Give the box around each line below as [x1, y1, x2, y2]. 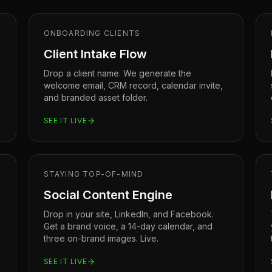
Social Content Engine [43, 188, 172, 202]
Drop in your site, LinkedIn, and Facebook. [43, 209, 214, 219]
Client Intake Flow [43, 47, 147, 61]
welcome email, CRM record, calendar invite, [43, 80, 223, 90]
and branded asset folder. [43, 92, 148, 103]
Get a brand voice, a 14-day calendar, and [43, 221, 212, 231]
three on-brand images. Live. [43, 233, 158, 243]
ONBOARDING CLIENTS [43, 29, 141, 38]
